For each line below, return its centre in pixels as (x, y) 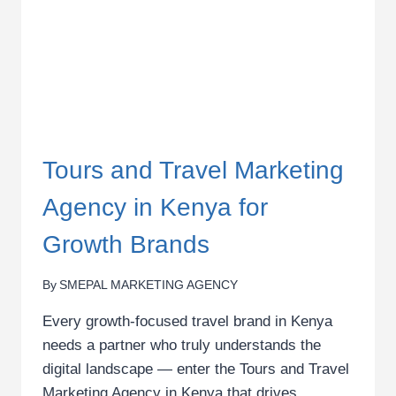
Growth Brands (126, 245)
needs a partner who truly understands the (182, 345)
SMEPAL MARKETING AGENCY (149, 285)
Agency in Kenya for (155, 208)
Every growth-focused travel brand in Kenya (187, 321)
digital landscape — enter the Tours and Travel (196, 369)
